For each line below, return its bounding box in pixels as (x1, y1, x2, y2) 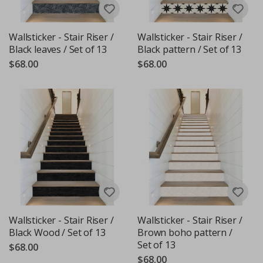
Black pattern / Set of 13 (137, 42, 241, 56)
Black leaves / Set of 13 (9, 42, 107, 56)
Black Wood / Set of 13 (9, 225, 106, 239)
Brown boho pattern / (137, 225, 232, 239)
